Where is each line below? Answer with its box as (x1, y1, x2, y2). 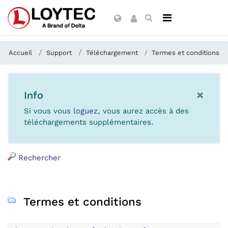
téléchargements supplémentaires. (24, 118, 154, 127)
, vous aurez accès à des (98, 106, 189, 116)
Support (46, 49, 72, 56)
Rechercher (16, 153, 61, 162)
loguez (73, 106, 98, 116)
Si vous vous (24, 106, 73, 116)
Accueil (9, 49, 32, 56)
